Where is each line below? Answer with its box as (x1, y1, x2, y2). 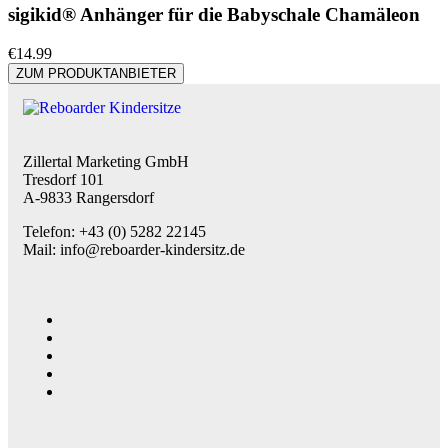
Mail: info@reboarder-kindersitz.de (23, 241, 245, 259)
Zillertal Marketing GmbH (23, 153, 189, 171)
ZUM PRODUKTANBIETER (16, 66, 176, 82)
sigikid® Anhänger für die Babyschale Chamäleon (8, 4, 420, 26)
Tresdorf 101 (23, 171, 104, 189)
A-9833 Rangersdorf (23, 189, 154, 207)
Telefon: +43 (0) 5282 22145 (23, 223, 206, 241)
